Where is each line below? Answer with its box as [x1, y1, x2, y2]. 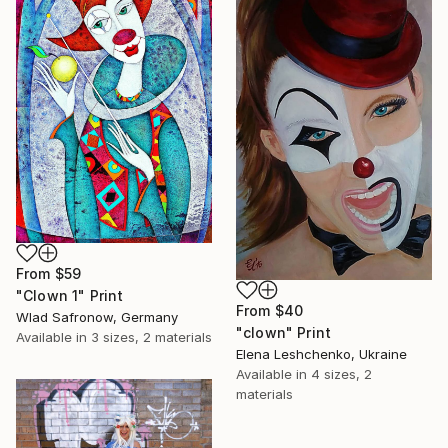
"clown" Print [236, 324, 332, 342]
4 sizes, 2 [311, 366, 372, 383]
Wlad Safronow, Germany [16, 309, 178, 326]
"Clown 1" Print [16, 287, 124, 305]
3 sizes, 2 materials [91, 329, 212, 346]
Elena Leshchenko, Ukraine [236, 346, 407, 363]
